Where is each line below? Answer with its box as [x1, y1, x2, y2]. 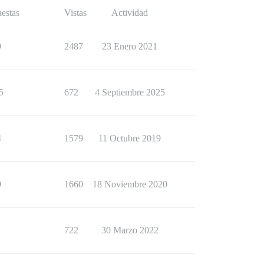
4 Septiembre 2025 [94, 87, 165, 97]
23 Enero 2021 [102, 41, 157, 51]
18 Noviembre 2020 [92, 179, 167, 189]
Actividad [111, 8, 148, 18]
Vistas [64, 8, 87, 18]
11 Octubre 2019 [98, 133, 161, 143]
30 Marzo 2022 [101, 225, 159, 235]
